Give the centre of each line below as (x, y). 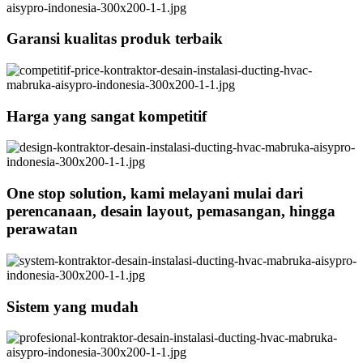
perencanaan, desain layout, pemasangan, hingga (171, 211)
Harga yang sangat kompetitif (107, 116)
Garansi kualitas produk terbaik (115, 39)
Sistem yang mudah (73, 306)
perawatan (42, 229)
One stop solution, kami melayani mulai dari (155, 194)
